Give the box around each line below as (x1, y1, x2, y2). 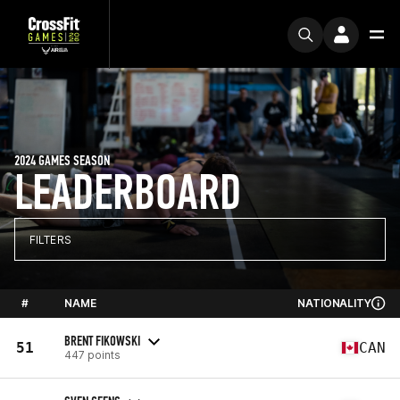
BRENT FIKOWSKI (64, 331, 140, 349)
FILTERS (29, 232, 71, 246)
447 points (64, 347, 121, 362)
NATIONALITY (297, 296, 371, 310)
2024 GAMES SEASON (14, 152, 110, 169)
